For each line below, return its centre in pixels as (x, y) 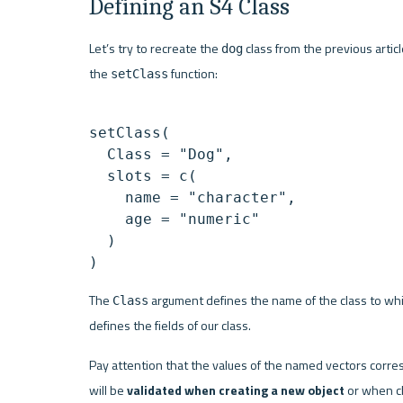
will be (107, 390)
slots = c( (143, 175)
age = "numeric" (174, 219)
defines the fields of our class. (170, 325)
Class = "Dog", (161, 154)
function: (193, 73)
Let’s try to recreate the (155, 48)
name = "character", (192, 197)
